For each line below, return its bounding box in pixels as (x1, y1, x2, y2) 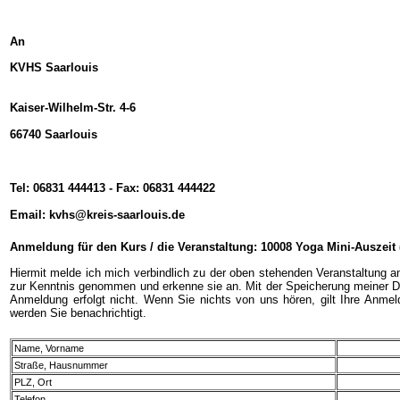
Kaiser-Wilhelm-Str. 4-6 (10, 100, 136, 114)
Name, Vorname (14, 343, 84, 354)
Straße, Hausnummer (14, 360, 108, 371)
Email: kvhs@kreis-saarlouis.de (10, 207, 185, 221)
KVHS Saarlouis (10, 60, 98, 74)
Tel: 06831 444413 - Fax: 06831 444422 (10, 180, 215, 195)
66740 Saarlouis (10, 127, 97, 141)
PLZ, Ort (14, 377, 52, 388)
